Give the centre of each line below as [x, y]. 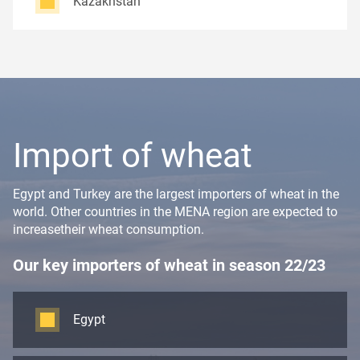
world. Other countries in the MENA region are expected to [175, 212]
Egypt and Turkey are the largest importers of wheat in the [176, 194]
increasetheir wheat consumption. [108, 229]
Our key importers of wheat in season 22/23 [169, 265]
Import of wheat [133, 155]
